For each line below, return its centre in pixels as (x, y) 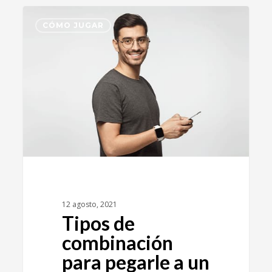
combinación (117, 242)
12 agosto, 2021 (89, 204)
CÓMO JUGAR (73, 25)
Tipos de (98, 223)
